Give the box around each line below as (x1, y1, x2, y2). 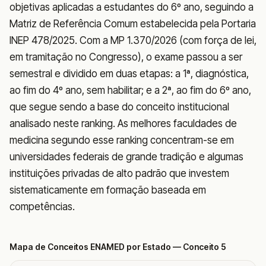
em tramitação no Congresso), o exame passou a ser (9, 51, 242, 63)
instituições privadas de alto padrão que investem (9, 167, 229, 179)
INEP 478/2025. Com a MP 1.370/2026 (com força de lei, (9, 34, 256, 46)
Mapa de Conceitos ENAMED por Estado (9, 242, 171, 252)
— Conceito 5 (171, 242, 226, 252)
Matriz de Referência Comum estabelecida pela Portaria (9, 18, 256, 30)
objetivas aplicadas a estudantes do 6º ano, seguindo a (9, 1, 254, 13)
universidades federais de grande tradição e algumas (9, 151, 243, 163)
